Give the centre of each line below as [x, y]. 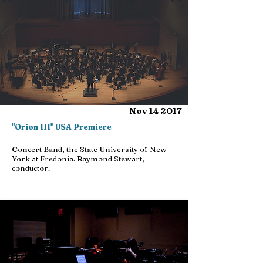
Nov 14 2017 [156, 111]
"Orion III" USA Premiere [62, 127]
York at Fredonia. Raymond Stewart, [78, 159]
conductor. [31, 168]
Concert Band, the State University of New [89, 149]
